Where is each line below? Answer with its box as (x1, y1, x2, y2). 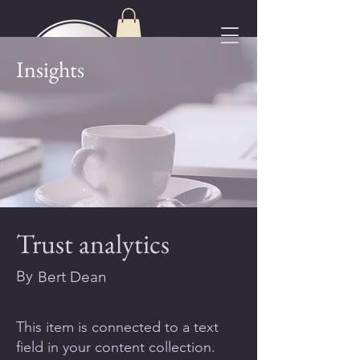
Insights (16, 55, 84, 84)
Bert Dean (38, 268, 107, 286)
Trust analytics (16, 226, 170, 261)
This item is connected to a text (16, 318, 219, 336)
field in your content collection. (16, 338, 215, 356)
